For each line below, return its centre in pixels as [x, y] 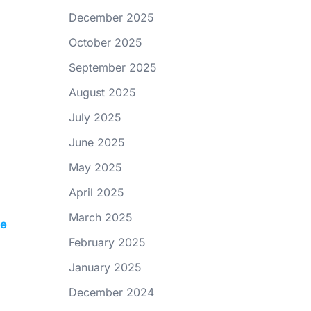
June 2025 [96, 142]
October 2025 [105, 42]
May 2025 [95, 167]
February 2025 [107, 242]
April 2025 [96, 192]
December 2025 [111, 17]
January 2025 [105, 267]
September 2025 [112, 67]
